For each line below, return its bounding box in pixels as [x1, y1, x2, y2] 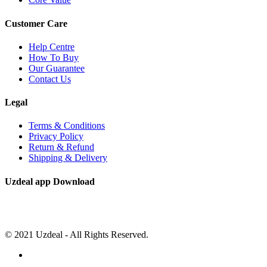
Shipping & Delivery [29, 153, 107, 163]
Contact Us [29, 73, 71, 84]
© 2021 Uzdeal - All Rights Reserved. [5, 229, 148, 240]
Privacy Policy [29, 131, 83, 142]
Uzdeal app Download [5, 176, 95, 187]
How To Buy [29, 52, 79, 63]
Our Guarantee [29, 63, 85, 73]
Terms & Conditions [29, 120, 105, 131]
